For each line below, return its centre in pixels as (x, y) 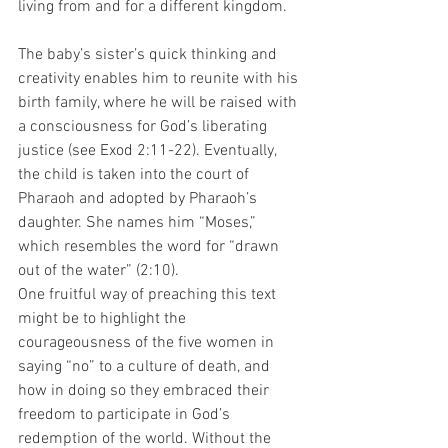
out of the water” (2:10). (100, 270)
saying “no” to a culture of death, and (146, 366)
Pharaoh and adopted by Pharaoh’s (139, 198)
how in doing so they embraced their (145, 390)
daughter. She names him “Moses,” (139, 222)
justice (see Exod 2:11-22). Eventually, (149, 150)
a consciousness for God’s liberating (144, 126)
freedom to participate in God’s (126, 414)
